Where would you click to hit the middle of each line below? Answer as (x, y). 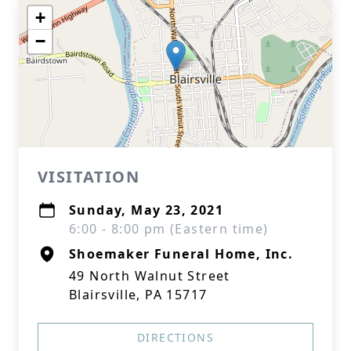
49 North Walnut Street (150, 276)
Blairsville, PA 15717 (138, 295)
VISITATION (89, 177)
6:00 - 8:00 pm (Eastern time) (169, 229)
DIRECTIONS (175, 337)
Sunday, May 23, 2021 (146, 210)
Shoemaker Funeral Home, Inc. (181, 254)
